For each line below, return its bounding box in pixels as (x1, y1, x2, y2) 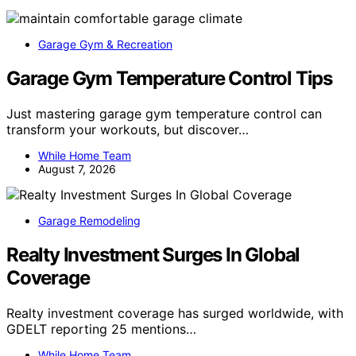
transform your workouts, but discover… (6, 121, 249, 137)
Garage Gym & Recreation (38, 37, 172, 51)
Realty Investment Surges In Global (6, 242, 300, 266)
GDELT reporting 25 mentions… (6, 320, 196, 337)
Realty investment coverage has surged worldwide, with (6, 304, 343, 321)
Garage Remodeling (38, 213, 141, 227)
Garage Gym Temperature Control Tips (6, 66, 332, 90)
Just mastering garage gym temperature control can (6, 105, 322, 122)
